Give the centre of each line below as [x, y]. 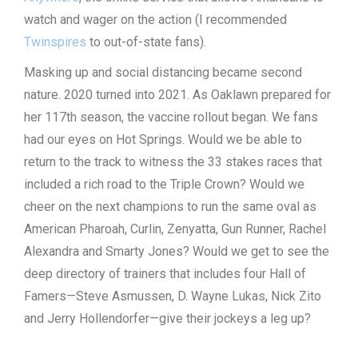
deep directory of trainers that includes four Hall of [165, 274]
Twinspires [55, 42]
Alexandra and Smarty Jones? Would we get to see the [177, 251]
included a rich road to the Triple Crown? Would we [164, 184]
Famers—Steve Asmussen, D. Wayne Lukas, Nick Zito [173, 296]
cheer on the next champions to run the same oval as [170, 207]
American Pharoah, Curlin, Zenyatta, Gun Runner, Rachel [175, 229]
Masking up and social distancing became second [163, 72]
